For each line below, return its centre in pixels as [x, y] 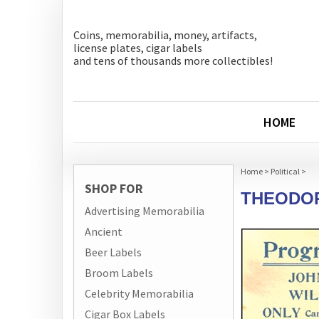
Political [285, 171]
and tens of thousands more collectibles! [173, 61]
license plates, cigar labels [138, 48]
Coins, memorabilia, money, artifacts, [165, 35]
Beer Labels [113, 252]
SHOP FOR [114, 188]
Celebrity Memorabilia [139, 293]
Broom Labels [119, 272]
